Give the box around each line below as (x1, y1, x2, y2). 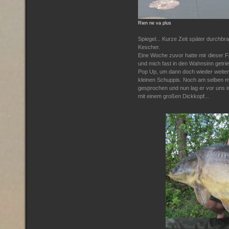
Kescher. (138, 44, 160, 50)
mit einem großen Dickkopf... (138, 93, 209, 99)
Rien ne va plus (138, 20, 171, 26)
